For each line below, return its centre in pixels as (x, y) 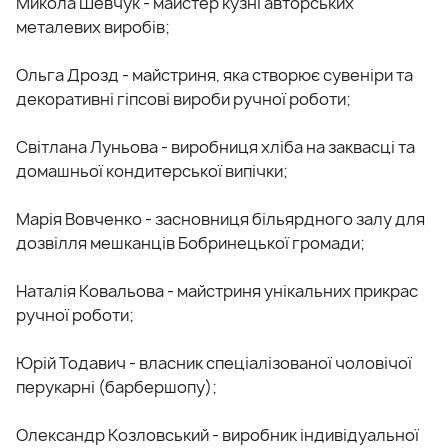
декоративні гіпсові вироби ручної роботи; (183, 98)
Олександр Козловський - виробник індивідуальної (217, 434)
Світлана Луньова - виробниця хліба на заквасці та (215, 146)
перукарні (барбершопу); (116, 386)
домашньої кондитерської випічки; (152, 170)
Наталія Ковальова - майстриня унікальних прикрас (217, 290)
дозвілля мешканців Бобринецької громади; (190, 242)
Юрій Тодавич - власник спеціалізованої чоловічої (214, 362)
